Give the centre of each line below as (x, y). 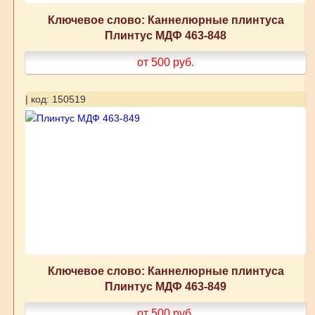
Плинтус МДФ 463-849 (166, 287)
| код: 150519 (55, 99)
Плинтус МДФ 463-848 (166, 36)
